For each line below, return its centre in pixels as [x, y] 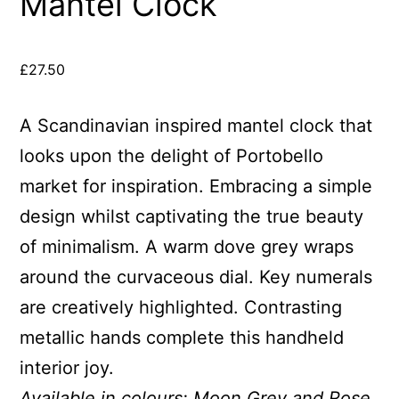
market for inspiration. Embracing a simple [196, 187]
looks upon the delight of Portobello [172, 156]
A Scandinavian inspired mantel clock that [196, 126]
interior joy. [67, 368]
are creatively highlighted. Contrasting [181, 308]
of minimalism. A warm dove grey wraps [187, 247]
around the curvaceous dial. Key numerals [196, 277]
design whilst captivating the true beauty [192, 217]
